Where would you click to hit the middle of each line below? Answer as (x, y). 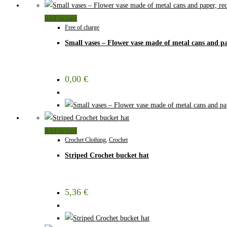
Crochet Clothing (85, 140)
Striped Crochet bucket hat (107, 155)
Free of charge (82, 28)
